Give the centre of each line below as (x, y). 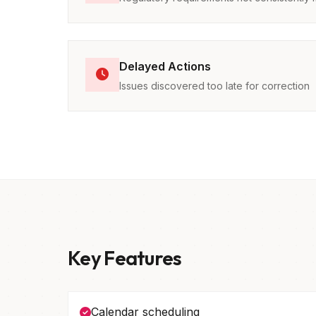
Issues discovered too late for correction (214, 86)
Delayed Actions (165, 66)
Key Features (125, 258)
